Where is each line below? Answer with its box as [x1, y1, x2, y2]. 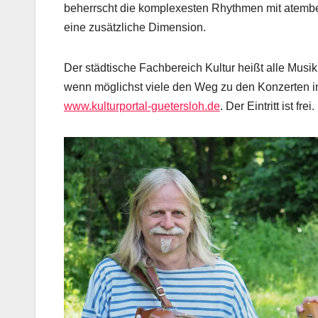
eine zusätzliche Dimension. [64, 21, 206, 34]
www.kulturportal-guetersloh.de [64, 100, 220, 113]
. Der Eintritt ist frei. [220, 100, 314, 113]
